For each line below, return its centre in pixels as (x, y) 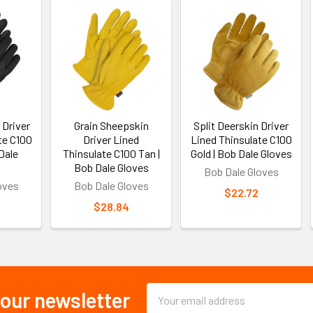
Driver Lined (111, 139)
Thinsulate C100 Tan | (111, 153)
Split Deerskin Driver (241, 125)
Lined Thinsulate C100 (241, 139)
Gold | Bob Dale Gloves (241, 153)
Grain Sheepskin (111, 125)
